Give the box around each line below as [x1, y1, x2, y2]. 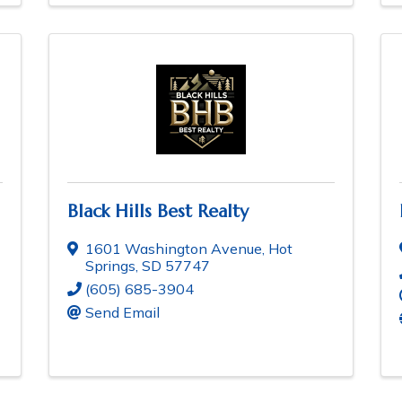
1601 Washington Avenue [85, 240, 262, 258]
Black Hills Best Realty [67, 200, 249, 223]
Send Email [85, 303, 160, 322]
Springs [85, 257, 135, 275]
